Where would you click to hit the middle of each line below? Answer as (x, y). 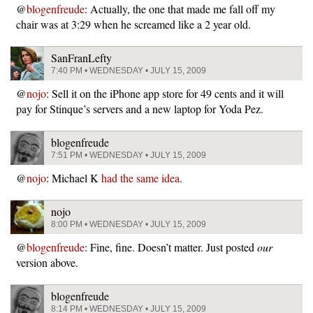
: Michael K (74, 177)
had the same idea (140, 177)
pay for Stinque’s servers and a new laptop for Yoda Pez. (140, 108)
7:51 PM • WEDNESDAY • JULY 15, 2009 (129, 155)
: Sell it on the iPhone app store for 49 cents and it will (165, 93)
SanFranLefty (81, 57)
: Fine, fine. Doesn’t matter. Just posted (171, 247)
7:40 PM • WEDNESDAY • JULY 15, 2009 (129, 70)
